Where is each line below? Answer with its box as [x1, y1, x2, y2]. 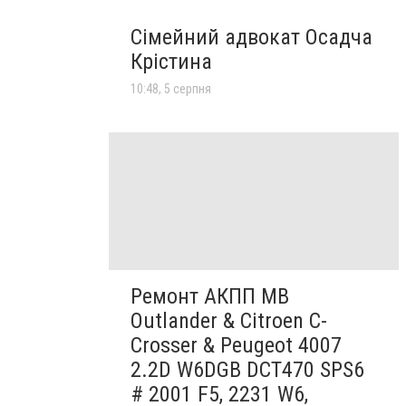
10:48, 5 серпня [130, 81, 211, 96]
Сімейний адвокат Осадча [130, 24, 372, 50]
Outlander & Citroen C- [130, 307, 327, 333]
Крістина [130, 48, 212, 74]
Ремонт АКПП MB [130, 283, 289, 309]
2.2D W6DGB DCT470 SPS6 [130, 356, 364, 382]
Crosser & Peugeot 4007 [130, 332, 342, 358]
